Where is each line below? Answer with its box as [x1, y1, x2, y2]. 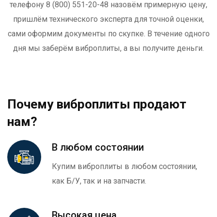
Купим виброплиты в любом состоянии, [51, 161, 197, 171]
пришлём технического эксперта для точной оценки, [13, 15, 204, 24]
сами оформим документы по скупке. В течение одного [7, 29, 210, 39]
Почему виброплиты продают [7, 96, 186, 111]
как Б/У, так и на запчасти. [51, 176, 146, 186]
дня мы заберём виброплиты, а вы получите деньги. [13, 44, 204, 53]
